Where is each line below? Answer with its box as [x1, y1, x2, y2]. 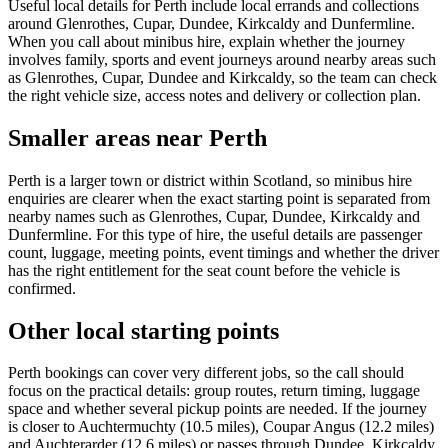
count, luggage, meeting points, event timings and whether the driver [8, 243, 439, 261]
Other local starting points [8, 317, 279, 344]
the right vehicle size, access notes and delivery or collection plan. [8, 86, 421, 104]
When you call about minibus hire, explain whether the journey [8, 32, 405, 50]
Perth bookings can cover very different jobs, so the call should [8, 364, 404, 382]
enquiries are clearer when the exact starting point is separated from [8, 189, 430, 207]
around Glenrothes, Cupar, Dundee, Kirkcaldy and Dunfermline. [8, 14, 415, 32]
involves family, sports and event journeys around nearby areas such [8, 50, 436, 68]
